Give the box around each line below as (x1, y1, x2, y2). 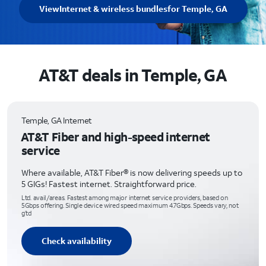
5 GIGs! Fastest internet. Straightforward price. (21, 178, 197, 189)
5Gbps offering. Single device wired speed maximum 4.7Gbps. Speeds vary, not (21, 201, 239, 210)
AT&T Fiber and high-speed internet (21, 129, 210, 144)
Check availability (42, 235, 112, 246)
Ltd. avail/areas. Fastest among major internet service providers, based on (21, 194, 228, 202)
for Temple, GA (167, 3, 227, 14)
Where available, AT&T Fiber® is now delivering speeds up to (21, 167, 242, 178)
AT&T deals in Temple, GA (38, 64, 227, 86)
